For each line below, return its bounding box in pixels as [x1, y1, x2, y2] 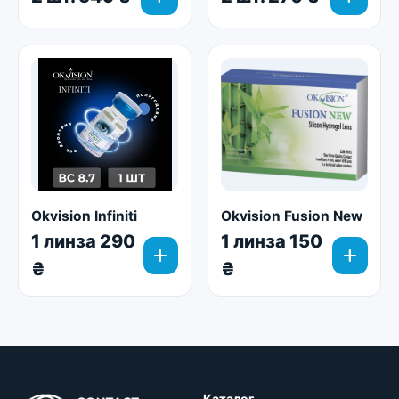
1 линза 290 [31, 231, 135, 252]
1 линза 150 [221, 231, 322, 252]
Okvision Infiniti [31, 208, 137, 224]
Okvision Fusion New [221, 208, 362, 224]
